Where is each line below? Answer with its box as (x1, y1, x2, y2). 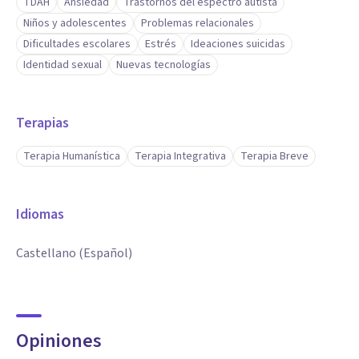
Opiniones (16, 327, 102, 355)
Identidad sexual (23, 57, 102, 73)
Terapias (16, 113, 69, 133)
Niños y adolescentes (23, 15, 127, 31)
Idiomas (16, 204, 64, 224)
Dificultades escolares (23, 36, 131, 52)
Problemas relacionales (141, 15, 254, 31)
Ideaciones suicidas (191, 36, 285, 52)
